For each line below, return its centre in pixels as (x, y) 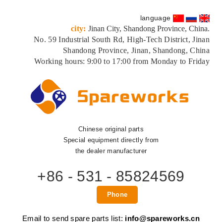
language (155, 18)
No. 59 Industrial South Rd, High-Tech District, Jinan (122, 39)
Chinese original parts (111, 129)
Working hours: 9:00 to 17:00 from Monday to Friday (122, 61)
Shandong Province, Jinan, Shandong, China (136, 50)
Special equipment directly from (111, 140)
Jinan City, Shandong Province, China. (149, 28)
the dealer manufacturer (111, 151)
